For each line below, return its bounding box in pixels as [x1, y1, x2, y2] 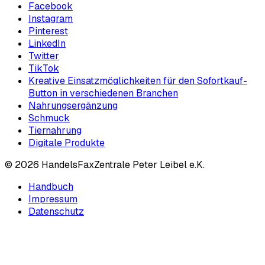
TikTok [28, 62, 59, 75]
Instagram [28, 12, 73, 25]
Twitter [28, 50, 59, 63]
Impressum [28, 193, 77, 206]
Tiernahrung [28, 124, 82, 137]
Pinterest [28, 25, 68, 38]
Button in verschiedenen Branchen [28, 87, 178, 100]
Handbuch [28, 180, 73, 193]
